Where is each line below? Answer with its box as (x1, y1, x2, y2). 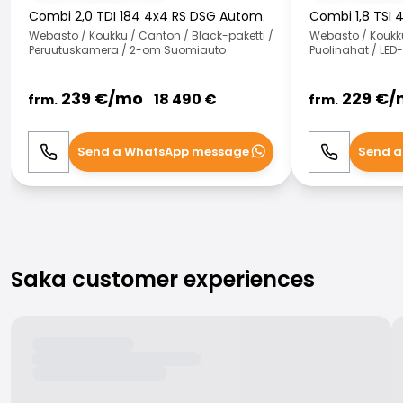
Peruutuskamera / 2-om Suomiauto (29, 42, 226, 58)
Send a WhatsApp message (76, 143, 249, 160)
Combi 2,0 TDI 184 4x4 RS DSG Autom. (29, 7, 265, 25)
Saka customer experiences (11, 264, 315, 294)
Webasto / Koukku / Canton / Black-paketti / (29, 28, 273, 43)
